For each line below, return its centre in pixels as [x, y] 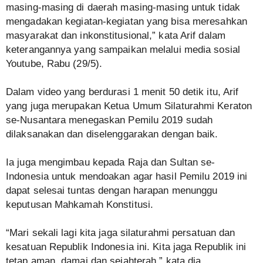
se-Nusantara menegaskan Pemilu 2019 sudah [109, 120]
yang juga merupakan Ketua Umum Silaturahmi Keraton [129, 106]
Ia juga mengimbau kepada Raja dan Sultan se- [111, 162]
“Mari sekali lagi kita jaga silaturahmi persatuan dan [121, 233]
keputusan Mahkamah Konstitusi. [80, 205]
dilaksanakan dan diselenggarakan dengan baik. [112, 134]
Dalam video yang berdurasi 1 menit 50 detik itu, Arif [122, 92]
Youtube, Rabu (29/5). [54, 64]
